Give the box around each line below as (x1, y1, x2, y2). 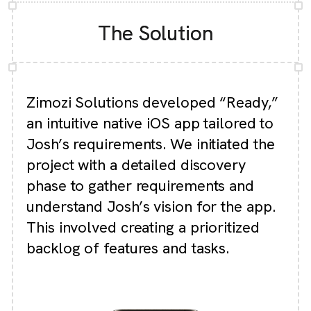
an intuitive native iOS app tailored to (26, 113, 274, 134)
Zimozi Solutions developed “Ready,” (26, 92, 278, 113)
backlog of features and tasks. (26, 238, 230, 259)
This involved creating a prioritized (26, 217, 260, 238)
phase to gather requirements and (26, 176, 254, 196)
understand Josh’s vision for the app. (26, 196, 276, 217)
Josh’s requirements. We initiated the (26, 134, 275, 155)
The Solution (98, 19, 213, 47)
